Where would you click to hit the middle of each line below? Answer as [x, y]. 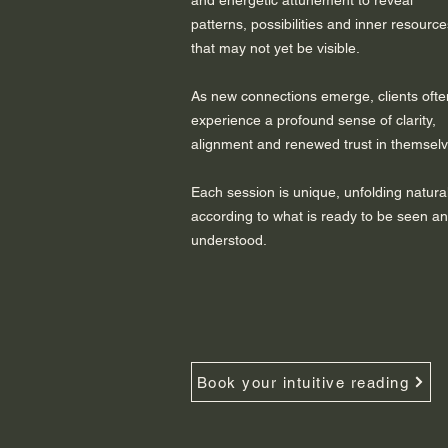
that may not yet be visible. [275, 48]
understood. [229, 240]
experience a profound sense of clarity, [313, 120]
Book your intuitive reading [303, 382]
